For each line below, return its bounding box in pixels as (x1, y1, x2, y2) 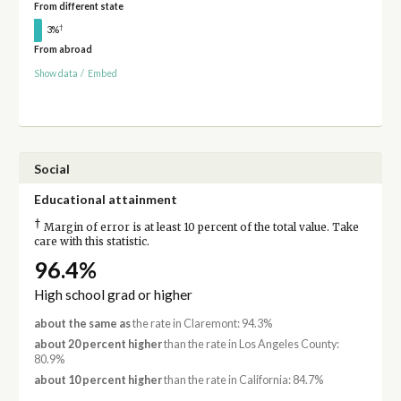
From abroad (33, 44, 92, 55)
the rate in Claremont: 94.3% (130, 316, 272, 330)
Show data (33, 68, 78, 80)
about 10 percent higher (33, 373, 162, 388)
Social (33, 160, 70, 176)
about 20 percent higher (33, 337, 162, 352)
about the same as (33, 316, 131, 330)
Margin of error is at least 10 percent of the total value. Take (40, 220, 359, 234)
